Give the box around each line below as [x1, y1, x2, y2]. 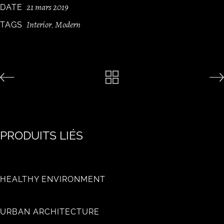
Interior [26, 18, 51, 30]
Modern [55, 18, 80, 30]
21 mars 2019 [26, 1, 68, 13]
